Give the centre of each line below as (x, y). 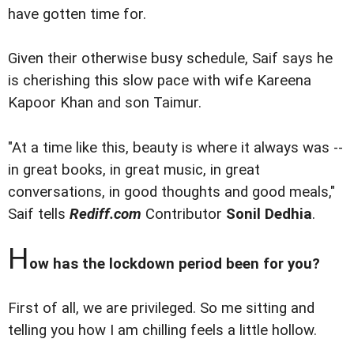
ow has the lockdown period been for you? (175, 264)
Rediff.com (105, 214)
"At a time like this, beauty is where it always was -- (175, 147)
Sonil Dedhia (269, 214)
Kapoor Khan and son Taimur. (105, 103)
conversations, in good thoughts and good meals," (171, 192)
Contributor (184, 214)
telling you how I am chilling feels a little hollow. (162, 330)
